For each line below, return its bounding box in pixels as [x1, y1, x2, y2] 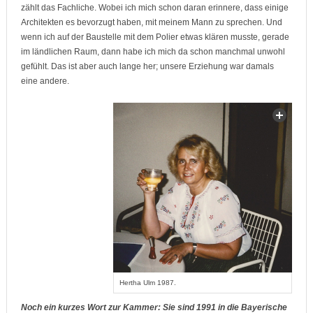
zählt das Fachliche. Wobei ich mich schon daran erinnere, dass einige [20, 3, 289, 13]
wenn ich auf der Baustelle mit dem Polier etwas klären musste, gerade [20, 32, 289, 43]
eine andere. [20, 76, 69, 87]
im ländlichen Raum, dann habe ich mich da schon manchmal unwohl [20, 47, 285, 57]
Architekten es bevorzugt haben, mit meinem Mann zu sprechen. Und [20, 17, 282, 28]
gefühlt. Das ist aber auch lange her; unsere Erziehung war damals [20, 61, 274, 72]
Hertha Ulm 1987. [119, 279, 177, 287]
